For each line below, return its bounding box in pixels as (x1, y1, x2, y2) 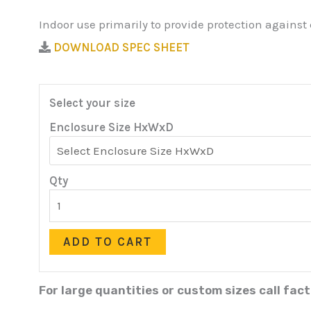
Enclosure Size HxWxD (49, 120, 174, 135)
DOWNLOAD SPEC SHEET (53, 40, 193, 55)
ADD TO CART (63, 235, 153, 249)
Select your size (49, 96, 136, 110)
